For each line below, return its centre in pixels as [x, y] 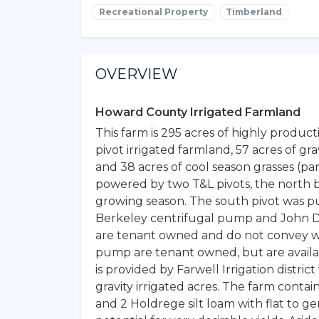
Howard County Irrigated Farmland [198, 112]
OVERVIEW [136, 74]
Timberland [254, 11]
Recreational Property [153, 11]
